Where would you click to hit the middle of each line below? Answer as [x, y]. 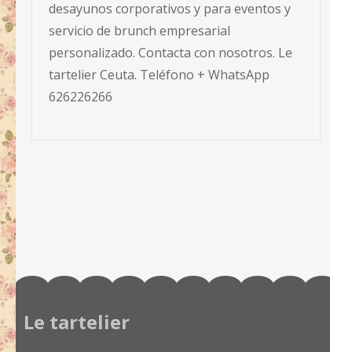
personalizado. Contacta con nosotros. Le [170, 53]
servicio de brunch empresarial [139, 31]
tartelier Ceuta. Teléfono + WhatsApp [159, 75]
